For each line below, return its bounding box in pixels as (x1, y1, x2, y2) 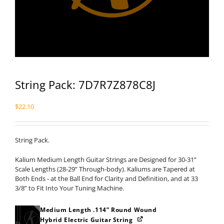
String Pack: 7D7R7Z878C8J (15, 77, 155, 92)
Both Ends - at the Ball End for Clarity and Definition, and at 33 (15, 174, 198, 183)
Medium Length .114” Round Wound (40, 205, 157, 214)
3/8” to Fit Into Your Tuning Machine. (15, 183, 124, 192)
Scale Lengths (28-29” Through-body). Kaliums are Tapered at (15, 164, 195, 173)
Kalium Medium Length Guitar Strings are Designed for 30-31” (15, 155, 196, 164)
